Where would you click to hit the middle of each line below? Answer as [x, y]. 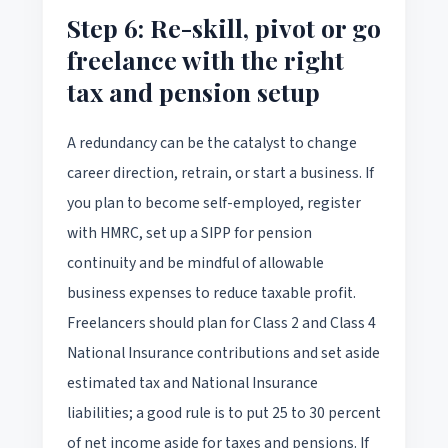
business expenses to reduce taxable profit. [211, 292]
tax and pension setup [193, 91]
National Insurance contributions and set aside [223, 352]
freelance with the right [205, 59]
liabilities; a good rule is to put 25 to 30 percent [224, 412]
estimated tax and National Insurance [192, 382]
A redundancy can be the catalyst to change [212, 142]
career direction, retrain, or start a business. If [220, 172]
